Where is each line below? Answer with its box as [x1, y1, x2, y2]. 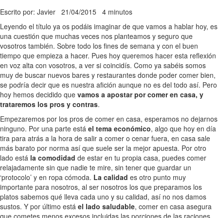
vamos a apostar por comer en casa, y [77, 90, 203, 100]
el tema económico [88, 124, 151, 134]
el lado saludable [78, 201, 135, 212]
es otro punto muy [128, 172, 186, 182]
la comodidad [30, 153, 75, 163]
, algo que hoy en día [151, 124, 216, 134]
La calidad [93, 172, 128, 182]
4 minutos [102, 7, 132, 17]
